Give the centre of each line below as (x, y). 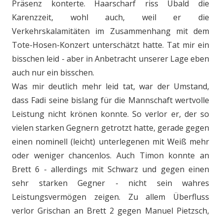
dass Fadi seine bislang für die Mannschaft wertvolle (110, 100)
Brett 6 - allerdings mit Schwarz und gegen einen (110, 169)
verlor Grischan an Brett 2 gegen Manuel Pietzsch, (110, 211)
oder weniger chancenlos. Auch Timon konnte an (110, 155)
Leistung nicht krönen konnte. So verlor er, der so (110, 114)
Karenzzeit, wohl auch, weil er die (110, 17)
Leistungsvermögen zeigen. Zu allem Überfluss (110, 197)
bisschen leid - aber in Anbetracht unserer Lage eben (110, 59)
